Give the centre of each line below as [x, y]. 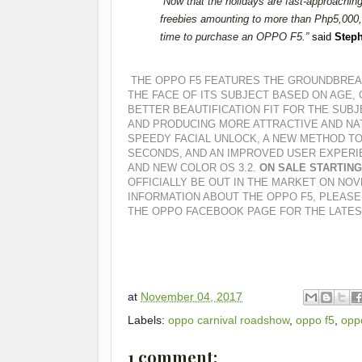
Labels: [148, 320]
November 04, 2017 [192, 297]
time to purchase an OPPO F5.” [236, 37]
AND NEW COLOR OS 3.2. [192, 168]
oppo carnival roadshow [229, 320]
